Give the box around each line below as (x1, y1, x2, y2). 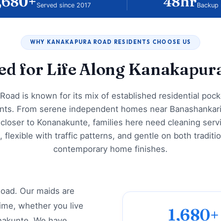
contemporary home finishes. (53, 144, 168, 154)
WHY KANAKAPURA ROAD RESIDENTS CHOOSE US (30, 38, 191, 46)
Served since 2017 (37, 1, 91, 9)
